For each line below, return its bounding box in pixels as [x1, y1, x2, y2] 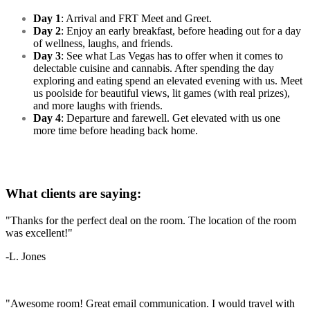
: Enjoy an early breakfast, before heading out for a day [61, 25, 301, 37]
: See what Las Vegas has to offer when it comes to [61, 50, 283, 62]
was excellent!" [6, 226, 73, 239]
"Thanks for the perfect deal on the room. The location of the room [6, 214, 296, 226]
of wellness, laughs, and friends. [33, 37, 173, 50]
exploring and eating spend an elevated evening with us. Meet [33, 75, 302, 87]
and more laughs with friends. [33, 100, 163, 112]
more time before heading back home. [33, 125, 198, 137]
